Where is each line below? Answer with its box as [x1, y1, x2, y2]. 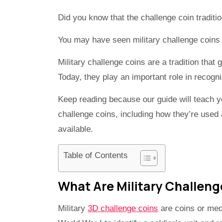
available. [58, 124, 93, 134]
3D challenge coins [88, 204, 158, 214]
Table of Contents [63, 151, 128, 161]
